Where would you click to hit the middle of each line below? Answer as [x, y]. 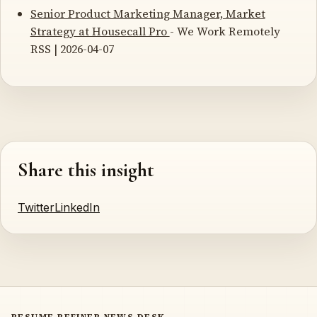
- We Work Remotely [225, 31]
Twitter [36, 208]
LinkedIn [77, 208]
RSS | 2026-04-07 [72, 48]
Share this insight [86, 170]
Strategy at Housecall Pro [100, 31]
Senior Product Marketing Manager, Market [148, 13]
